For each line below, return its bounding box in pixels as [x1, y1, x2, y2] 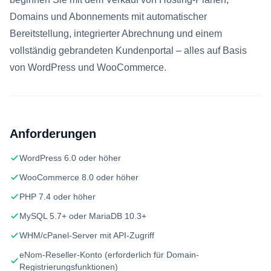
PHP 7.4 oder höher [19, 192, 96, 201]
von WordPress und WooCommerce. [10, 62, 166, 73]
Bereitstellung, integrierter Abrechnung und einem [10, 28, 222, 39]
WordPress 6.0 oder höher [19, 153, 121, 163]
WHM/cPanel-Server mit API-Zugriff [19, 230, 154, 240]
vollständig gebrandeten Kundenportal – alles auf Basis [10, 45, 247, 56]
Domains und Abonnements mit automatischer [10, 11, 207, 22]
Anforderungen [10, 127, 96, 140]
